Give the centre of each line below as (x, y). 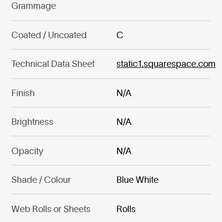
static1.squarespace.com (166, 64)
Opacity (27, 151)
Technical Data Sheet (53, 64)
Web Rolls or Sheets (51, 209)
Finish (23, 93)
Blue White (138, 180)
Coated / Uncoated (49, 35)
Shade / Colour (41, 180)
